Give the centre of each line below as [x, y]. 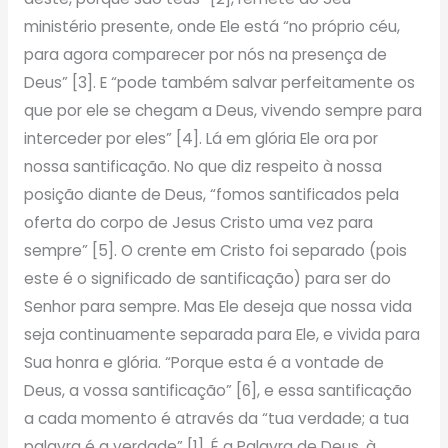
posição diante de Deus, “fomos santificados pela [211, 195]
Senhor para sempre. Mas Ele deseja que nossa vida [217, 307]
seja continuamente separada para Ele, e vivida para [221, 335]
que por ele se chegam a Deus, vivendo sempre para [222, 111]
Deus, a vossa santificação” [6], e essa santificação [217, 391]
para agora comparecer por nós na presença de [205, 55]
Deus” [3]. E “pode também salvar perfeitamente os [219, 83]
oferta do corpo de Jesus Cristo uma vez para [198, 223]
